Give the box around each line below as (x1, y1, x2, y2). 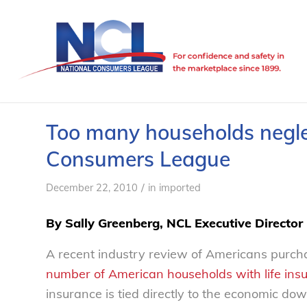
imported (159, 181, 201, 194)
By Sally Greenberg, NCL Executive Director (46, 215, 303, 232)
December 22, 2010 (46, 181, 138, 194)
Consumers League (46, 146, 230, 172)
